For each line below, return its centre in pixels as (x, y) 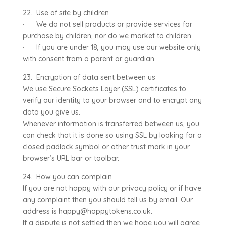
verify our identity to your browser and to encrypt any (112, 100)
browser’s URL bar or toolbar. (71, 158)
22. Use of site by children (66, 13)
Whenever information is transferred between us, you (111, 124)
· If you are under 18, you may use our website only (111, 47)
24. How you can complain (67, 177)
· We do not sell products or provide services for (107, 24)
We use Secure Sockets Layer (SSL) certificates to (104, 89)
